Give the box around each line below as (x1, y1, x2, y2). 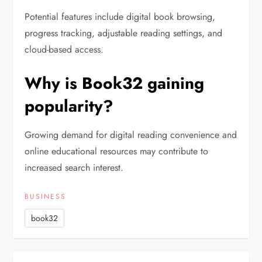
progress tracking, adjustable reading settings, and (25, 26, 223, 40)
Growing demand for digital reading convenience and (25, 128, 237, 142)
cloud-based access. (25, 43, 104, 57)
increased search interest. (25, 161, 124, 175)
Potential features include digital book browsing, (25, 10, 216, 24)
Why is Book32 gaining (25, 71, 205, 96)
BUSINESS (25, 191, 67, 202)
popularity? (25, 94, 114, 119)
